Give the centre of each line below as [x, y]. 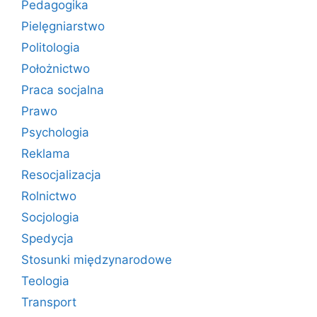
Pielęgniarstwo [63, 26]
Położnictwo [56, 69]
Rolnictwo [49, 196]
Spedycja [47, 238]
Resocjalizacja [61, 175]
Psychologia [55, 132]
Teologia [45, 281]
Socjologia [50, 217]
